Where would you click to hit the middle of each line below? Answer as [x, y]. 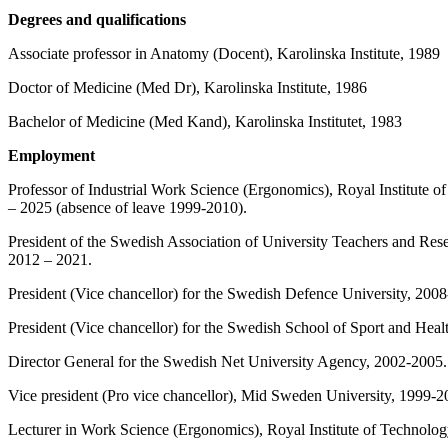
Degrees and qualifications [97, 19]
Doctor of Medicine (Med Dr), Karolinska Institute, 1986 [187, 87]
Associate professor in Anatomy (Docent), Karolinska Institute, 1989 [224, 53]
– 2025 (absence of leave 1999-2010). [127, 207]
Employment [51, 155]
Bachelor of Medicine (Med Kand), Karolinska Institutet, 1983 [205, 121]
